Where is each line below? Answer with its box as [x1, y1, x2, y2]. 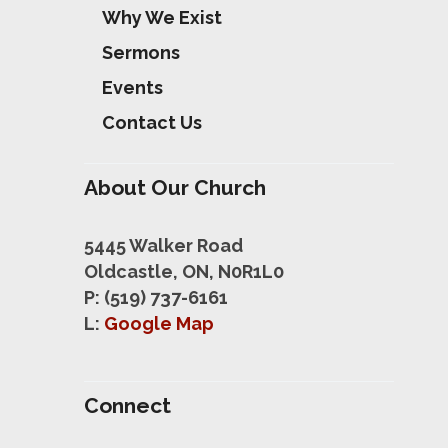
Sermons [102, 41, 180, 63]
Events [102, 76, 163, 98]
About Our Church [84, 174, 266, 200]
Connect [84, 393, 171, 419]
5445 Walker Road [84, 235, 243, 257]
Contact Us [102, 111, 202, 133]
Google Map [104, 313, 214, 335]
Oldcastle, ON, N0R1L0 [84, 261, 284, 283]
